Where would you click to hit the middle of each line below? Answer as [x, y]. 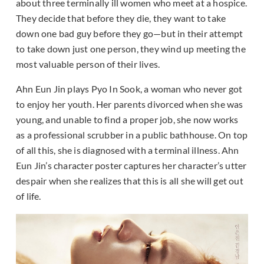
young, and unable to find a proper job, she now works [127, 120]
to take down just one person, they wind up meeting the [131, 49]
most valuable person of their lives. [88, 64]
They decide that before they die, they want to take [121, 18]
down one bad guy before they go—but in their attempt [130, 34]
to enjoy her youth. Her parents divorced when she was [130, 104]
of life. [29, 196]
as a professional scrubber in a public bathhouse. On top [132, 135]
